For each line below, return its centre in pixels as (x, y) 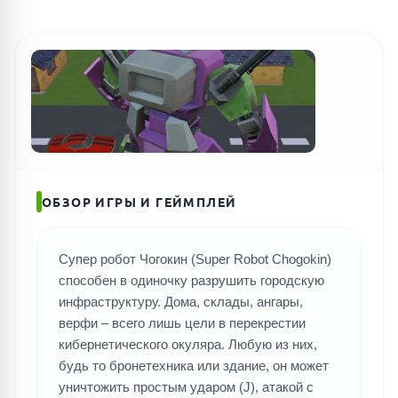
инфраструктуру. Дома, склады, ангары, (181, 302)
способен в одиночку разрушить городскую (191, 280)
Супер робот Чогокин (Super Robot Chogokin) (195, 259)
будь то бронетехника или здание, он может (194, 366)
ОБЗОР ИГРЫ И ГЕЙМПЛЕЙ (139, 201)
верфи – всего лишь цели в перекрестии (182, 323)
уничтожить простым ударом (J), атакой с (186, 387)
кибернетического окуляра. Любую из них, (188, 344)
